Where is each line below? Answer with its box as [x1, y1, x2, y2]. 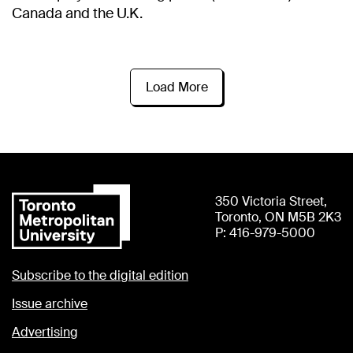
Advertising [12, 323, 78, 340]
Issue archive [12, 295, 87, 312]
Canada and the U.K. [12, 4, 143, 24]
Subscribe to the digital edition [12, 266, 188, 284]
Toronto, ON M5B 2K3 [215, 208, 341, 225]
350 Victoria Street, [215, 192, 327, 210]
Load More [145, 78, 208, 95]
